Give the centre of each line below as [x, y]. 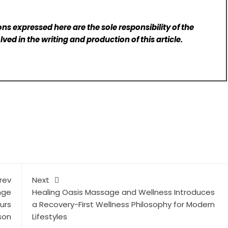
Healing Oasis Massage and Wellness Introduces [123, 192]
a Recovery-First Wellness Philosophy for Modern [123, 205]
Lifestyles [49, 217]
